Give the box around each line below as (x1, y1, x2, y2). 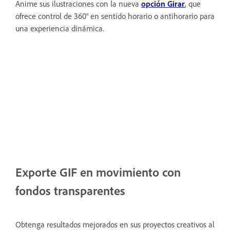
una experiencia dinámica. (15, 23, 104, 34)
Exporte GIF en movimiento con (15, 164, 181, 180)
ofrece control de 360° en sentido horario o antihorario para (15, 11, 215, 22)
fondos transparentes (15, 183, 125, 199)
